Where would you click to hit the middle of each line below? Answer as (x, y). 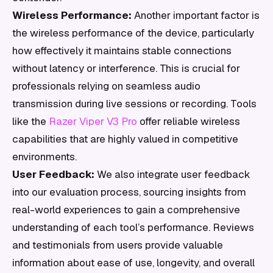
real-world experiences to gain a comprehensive (126, 210)
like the (30, 121)
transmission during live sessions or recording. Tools (134, 104)
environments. (44, 157)
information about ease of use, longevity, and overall (133, 263)
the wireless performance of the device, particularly (133, 33)
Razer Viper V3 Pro (93, 121)
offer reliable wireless (189, 121)
